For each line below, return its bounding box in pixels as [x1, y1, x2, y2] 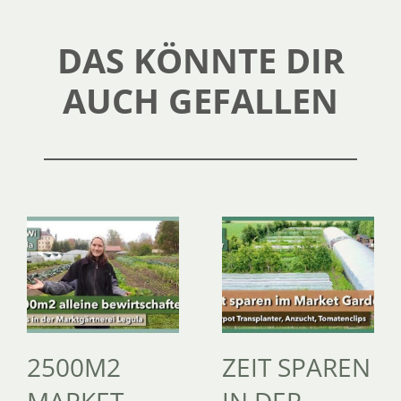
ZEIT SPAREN [221, 349, 371, 384]
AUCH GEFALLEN [63, 76, 338, 124]
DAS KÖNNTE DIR [56, 36, 345, 83]
